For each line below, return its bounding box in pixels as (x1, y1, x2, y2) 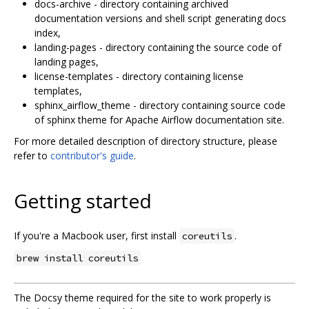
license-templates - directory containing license (34, 69, 243, 83)
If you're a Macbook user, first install (14, 228, 179, 242)
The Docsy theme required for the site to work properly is (14, 290, 271, 304)
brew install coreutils (17, 251, 138, 264)
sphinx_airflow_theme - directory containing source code (34, 98, 286, 112)
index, (34, 26, 61, 39)
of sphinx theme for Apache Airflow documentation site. (34, 112, 284, 126)
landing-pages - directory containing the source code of (34, 40, 281, 54)
